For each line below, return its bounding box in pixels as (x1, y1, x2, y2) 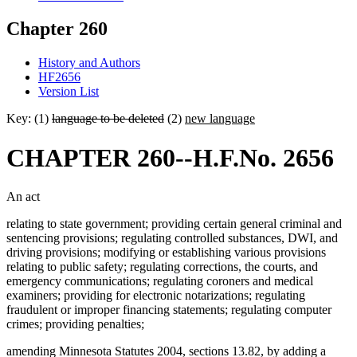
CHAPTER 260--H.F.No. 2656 (6, 143, 334, 172)
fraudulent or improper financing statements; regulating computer (6, 303, 331, 317)
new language (185, 112, 255, 126)
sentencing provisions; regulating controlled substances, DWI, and (6, 231, 338, 245)
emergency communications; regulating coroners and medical (6, 274, 313, 288)
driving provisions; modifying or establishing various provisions (6, 245, 326, 260)
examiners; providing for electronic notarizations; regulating (6, 288, 305, 303)
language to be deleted (52, 112, 164, 126)
